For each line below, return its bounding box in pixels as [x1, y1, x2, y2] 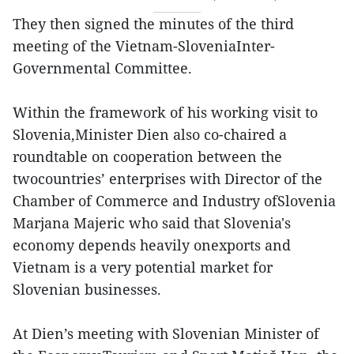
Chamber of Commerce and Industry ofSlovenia [13, 191, 336, 210]
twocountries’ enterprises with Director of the [13, 169, 322, 188]
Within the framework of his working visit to [13, 103, 318, 122]
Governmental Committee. [13, 58, 192, 77]
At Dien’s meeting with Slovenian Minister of [13, 324, 319, 343]
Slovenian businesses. [13, 280, 161, 299]
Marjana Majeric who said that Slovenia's [13, 213, 291, 232]
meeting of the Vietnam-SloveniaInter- [13, 36, 275, 55]
